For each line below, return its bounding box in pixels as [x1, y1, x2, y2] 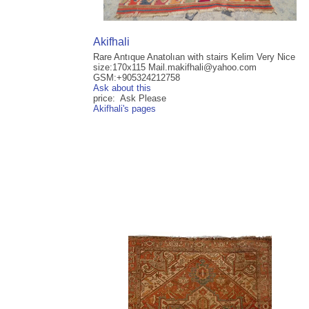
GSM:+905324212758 [93, 72, 180, 83]
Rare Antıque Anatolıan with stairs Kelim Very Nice [93, 52, 295, 63]
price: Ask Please [93, 93, 166, 104]
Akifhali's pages [93, 103, 156, 114]
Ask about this [93, 83, 151, 94]
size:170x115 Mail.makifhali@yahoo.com [93, 62, 257, 73]
